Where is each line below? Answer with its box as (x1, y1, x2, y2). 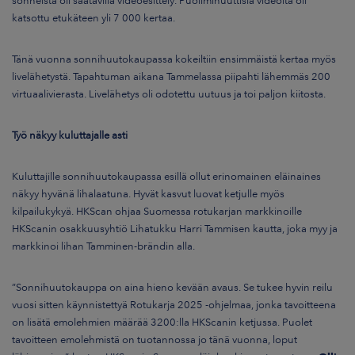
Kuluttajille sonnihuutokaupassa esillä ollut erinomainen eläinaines (12, 170, 321, 183)
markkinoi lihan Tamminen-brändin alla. (12, 239, 195, 253)
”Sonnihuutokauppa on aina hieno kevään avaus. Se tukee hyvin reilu (12, 281, 333, 294)
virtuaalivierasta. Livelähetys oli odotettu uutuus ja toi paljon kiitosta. (12, 87, 326, 101)
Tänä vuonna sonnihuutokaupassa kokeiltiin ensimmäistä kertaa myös (12, 52, 336, 66)
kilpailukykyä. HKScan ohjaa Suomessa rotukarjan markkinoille (12, 204, 302, 218)
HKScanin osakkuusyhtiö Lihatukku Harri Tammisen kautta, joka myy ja (12, 222, 338, 235)
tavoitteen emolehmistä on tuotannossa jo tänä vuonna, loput (12, 333, 297, 346)
